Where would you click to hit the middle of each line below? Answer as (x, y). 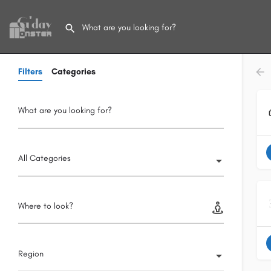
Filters (30, 72)
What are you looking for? (65, 111)
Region (31, 253)
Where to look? (46, 206)
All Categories (44, 158)
